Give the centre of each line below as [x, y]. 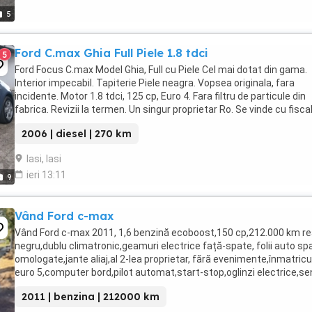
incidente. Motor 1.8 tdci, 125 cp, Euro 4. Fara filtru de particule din [160, 96]
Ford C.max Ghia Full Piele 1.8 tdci [111, 53]
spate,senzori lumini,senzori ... [82, 286]
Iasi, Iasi [44, 159]
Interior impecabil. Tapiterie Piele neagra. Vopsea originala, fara [155, 83]
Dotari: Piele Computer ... [69, 123]
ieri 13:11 [46, 175]
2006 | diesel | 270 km [77, 134]
